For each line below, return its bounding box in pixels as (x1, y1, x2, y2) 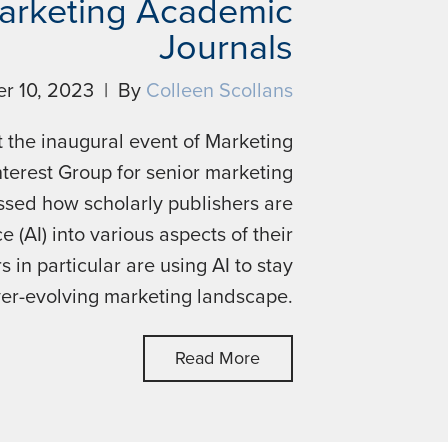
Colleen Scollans (145, 79, 293, 103)
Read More (175, 347, 260, 369)
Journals (158, 26, 293, 69)
